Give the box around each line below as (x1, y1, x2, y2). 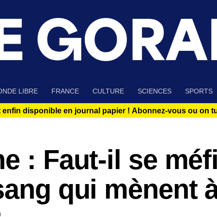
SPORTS (185, 87, 213, 95)
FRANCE (51, 87, 79, 95)
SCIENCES (138, 87, 171, 95)
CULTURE (93, 87, 124, 95)
